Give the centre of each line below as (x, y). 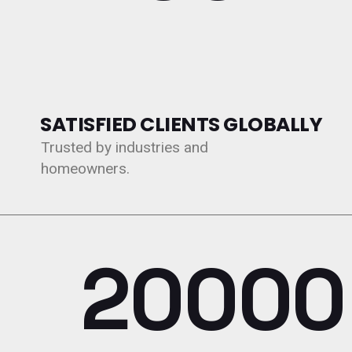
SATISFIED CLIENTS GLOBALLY (181, 125)
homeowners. (86, 169)
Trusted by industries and (125, 147)
